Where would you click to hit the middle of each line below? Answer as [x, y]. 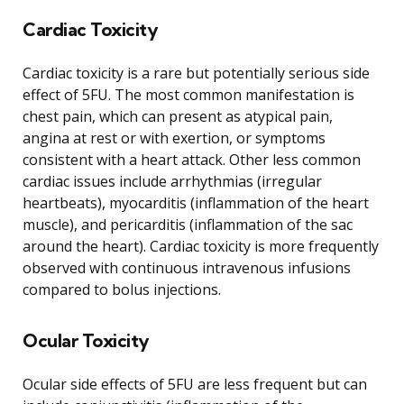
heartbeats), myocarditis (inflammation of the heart [196, 202]
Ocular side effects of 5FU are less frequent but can [195, 384]
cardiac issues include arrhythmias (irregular [172, 181]
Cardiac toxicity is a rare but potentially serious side [196, 73]
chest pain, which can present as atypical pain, [178, 116]
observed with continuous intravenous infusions [187, 267]
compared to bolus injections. [122, 289]
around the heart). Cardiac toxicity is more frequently [201, 246]
